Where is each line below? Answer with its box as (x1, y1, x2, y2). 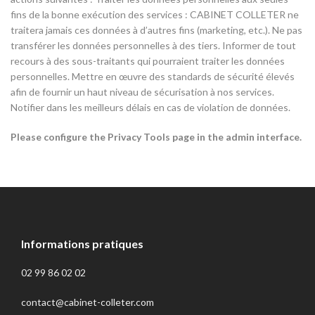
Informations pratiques (21, 237, 143, 250)
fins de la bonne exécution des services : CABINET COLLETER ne (11, 8, 299, 20)
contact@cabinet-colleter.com (21, 296, 154, 308)
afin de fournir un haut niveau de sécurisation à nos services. (11, 86, 276, 98)
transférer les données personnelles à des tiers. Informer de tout (11, 39, 296, 51)
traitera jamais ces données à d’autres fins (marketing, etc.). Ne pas (11, 24, 302, 36)
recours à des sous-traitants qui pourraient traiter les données (11, 55, 285, 67)
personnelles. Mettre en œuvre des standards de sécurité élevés (11, 70, 295, 82)
